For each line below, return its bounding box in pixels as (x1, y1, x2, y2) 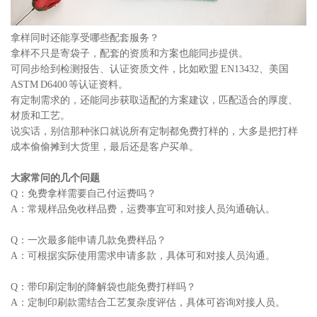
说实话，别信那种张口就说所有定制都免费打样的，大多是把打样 (11, 125, 298, 137)
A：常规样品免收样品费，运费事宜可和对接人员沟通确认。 (11, 203, 275, 214)
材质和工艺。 (11, 110, 70, 121)
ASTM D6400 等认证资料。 (11, 79, 128, 90)
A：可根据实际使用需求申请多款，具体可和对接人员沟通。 (11, 250, 275, 261)
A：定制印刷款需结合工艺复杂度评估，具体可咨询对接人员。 (11, 296, 285, 308)
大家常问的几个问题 (11, 172, 100, 183)
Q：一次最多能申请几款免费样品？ (11, 234, 166, 246)
